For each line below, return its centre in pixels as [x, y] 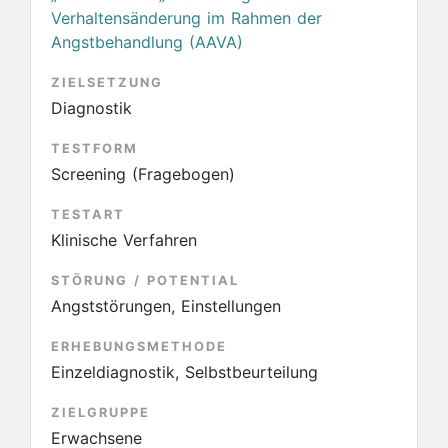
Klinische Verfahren [124, 240]
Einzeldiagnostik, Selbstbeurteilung [184, 372]
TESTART [88, 214]
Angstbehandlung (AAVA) [147, 42]
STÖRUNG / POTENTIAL [145, 280]
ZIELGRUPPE [100, 412]
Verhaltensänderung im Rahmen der [186, 18]
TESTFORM [94, 148]
